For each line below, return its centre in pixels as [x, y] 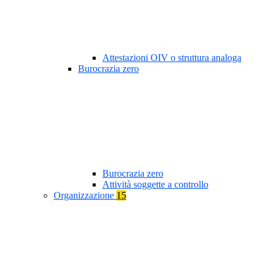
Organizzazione [85, 196]
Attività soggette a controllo [155, 185]
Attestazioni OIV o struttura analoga [172, 58]
